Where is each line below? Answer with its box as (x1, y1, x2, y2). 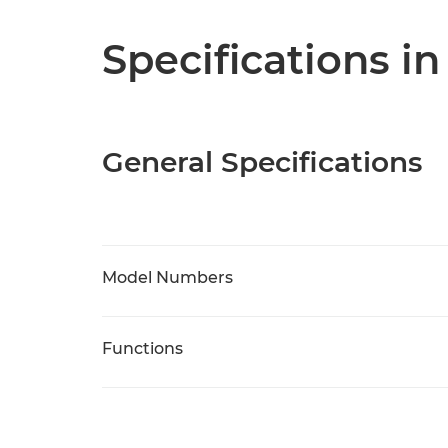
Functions (102, 339, 183, 358)
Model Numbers (102, 268, 233, 287)
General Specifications (102, 145, 422, 179)
